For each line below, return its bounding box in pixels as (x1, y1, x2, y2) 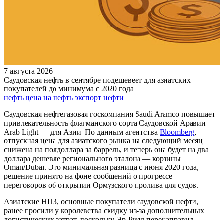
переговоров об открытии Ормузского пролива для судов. (4, 180, 198, 189)
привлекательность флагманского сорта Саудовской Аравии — (4, 118, 216, 127)
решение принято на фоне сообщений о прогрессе (4, 171, 172, 180)
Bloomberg (160, 127, 194, 136)
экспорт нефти (75, 93, 124, 102)
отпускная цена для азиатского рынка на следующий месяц (4, 136, 203, 145)
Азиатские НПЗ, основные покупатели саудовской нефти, (4, 197, 198, 206)
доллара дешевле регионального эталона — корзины (4, 154, 181, 163)
